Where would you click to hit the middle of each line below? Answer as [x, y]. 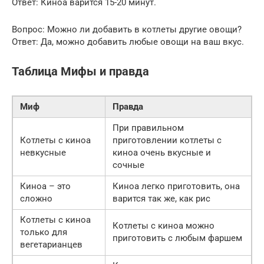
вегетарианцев [51, 244]
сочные [128, 165]
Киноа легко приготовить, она [176, 186]
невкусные [43, 152]
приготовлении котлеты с [167, 140]
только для [44, 232]
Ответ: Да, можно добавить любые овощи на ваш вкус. [128, 42]
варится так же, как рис [161, 198]
